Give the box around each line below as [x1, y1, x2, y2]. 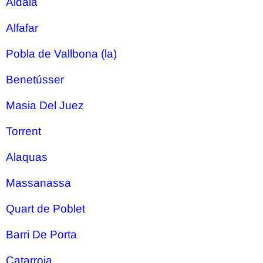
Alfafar [6, 22, 38, 34]
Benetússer [6, 73, 64, 86]
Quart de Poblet [6, 203, 85, 215]
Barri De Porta [6, 228, 77, 241]
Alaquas [6, 151, 48, 163]
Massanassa [6, 177, 71, 189]
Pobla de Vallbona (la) [6, 48, 117, 60]
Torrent [6, 125, 41, 137]
